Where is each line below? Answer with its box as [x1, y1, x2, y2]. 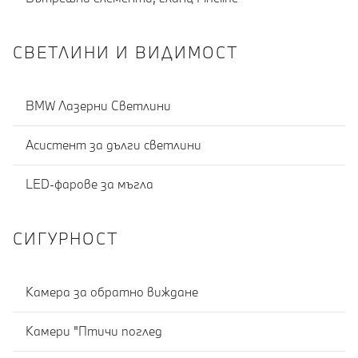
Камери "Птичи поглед [26, 323, 162, 340]
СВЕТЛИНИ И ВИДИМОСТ [13, 42, 239, 62]
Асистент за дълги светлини [26, 137, 201, 153]
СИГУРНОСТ [13, 228, 119, 249]
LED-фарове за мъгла [26, 176, 153, 193]
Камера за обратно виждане [26, 284, 198, 300]
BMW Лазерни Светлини [26, 97, 171, 114]
